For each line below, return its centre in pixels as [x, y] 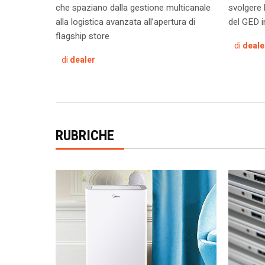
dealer [82, 60]
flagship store [82, 36]
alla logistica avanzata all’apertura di [125, 22]
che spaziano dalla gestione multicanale [133, 8]
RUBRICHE [85, 135]
